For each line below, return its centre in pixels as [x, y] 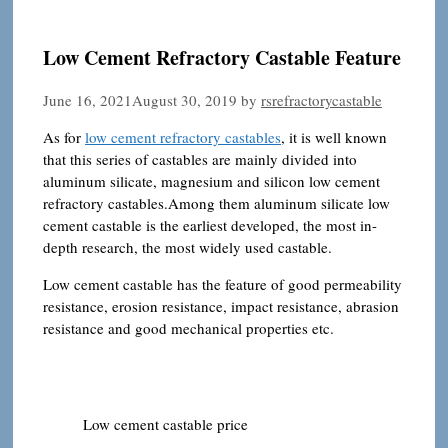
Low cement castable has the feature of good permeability [222, 284]
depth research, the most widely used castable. [187, 247]
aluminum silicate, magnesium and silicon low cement [211, 181]
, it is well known [334, 137]
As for [64, 137]
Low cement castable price [165, 424]
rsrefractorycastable [321, 100]
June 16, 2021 [87, 100]
